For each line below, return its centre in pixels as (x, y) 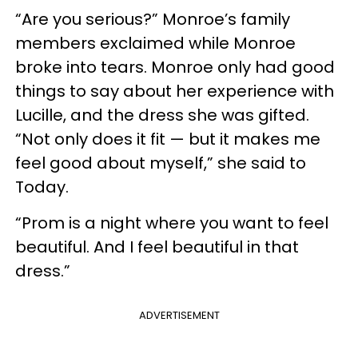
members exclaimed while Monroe (155, 43)
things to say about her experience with (175, 91)
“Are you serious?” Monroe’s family (153, 19)
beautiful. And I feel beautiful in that (157, 247)
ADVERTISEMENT (179, 315)
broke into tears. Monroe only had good (175, 67)
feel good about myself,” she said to (161, 163)
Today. (42, 187)
